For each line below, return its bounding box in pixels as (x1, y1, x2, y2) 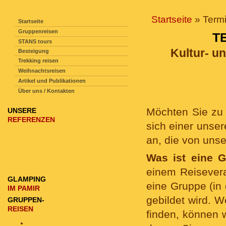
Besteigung (18, 48, 49, 54)
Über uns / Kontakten (18, 88, 75, 94)
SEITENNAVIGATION (29, 5, 87, 12)
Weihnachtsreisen (18, 68, 66, 74)
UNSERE (8, 106, 36, 115)
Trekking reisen (18, 58, 59, 64)
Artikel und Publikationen (18, 78, 86, 84)
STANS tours (18, 38, 52, 44)
